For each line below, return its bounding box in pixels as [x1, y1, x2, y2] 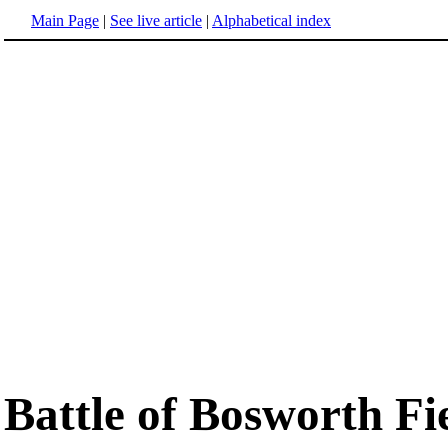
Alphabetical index [212, 12, 331, 29]
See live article [110, 12, 202, 29]
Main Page [31, 12, 99, 29]
